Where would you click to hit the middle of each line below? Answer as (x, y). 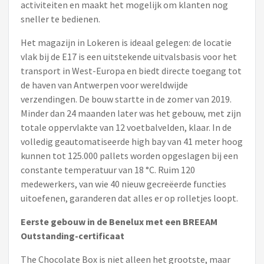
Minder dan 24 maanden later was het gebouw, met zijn (131, 113)
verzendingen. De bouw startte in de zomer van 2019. (126, 99)
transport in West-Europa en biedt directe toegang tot (131, 71)
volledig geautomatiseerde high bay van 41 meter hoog (132, 141)
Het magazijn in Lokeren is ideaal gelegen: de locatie (126, 42)
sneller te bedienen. (60, 19)
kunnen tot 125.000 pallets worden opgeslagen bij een (129, 156)
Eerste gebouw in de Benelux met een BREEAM (119, 222)
